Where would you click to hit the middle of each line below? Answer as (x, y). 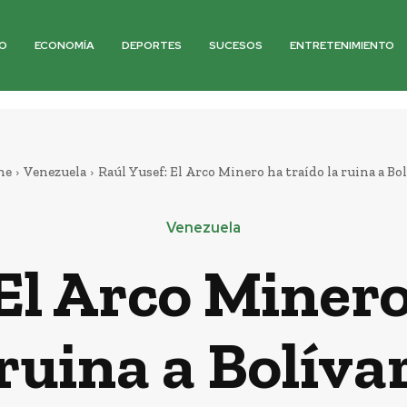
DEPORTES (152, 45)
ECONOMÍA (65, 45)
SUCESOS (236, 45)
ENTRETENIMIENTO (342, 45)
